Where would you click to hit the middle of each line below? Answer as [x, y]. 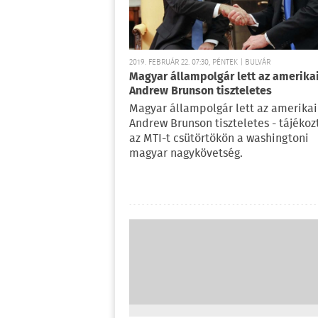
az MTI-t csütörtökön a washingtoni [219, 139]
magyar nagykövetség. [186, 154]
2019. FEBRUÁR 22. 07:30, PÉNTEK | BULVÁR [200, 63]
